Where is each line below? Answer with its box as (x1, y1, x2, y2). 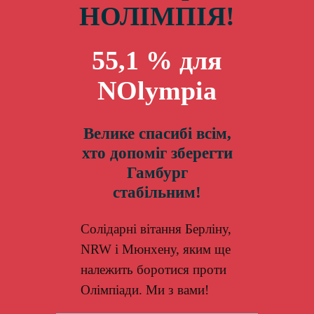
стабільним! (113, 183, 201, 202)
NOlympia (97, 75, 217, 105)
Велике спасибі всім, (83, 124, 231, 143)
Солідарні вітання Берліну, (81, 221, 232, 236)
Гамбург (126, 163, 188, 182)
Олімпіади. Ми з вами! (81, 282, 210, 297)
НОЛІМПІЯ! (79, 1, 235, 32)
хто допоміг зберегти (81, 144, 233, 163)
